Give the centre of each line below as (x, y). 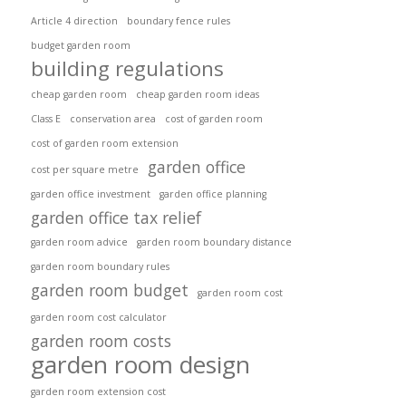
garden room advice (79, 242)
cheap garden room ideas (198, 94)
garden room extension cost (98, 391)
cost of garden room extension (105, 143)
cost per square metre (85, 169)
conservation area (113, 119)
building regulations (127, 68)
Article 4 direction (74, 21)
